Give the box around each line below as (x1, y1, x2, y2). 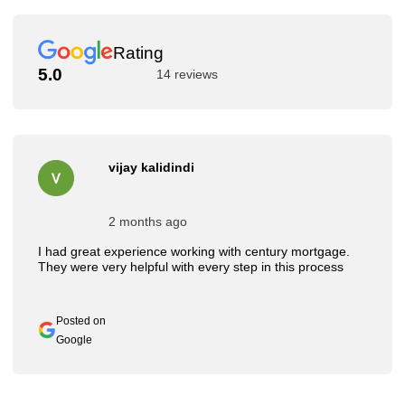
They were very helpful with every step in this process (38, 259, 344, 275)
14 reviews (155, 67, 218, 82)
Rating (112, 42, 164, 62)
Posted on (56, 315, 106, 327)
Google (56, 334, 92, 346)
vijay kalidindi (108, 160, 194, 175)
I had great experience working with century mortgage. (38, 244, 350, 259)
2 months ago (108, 214, 187, 230)
